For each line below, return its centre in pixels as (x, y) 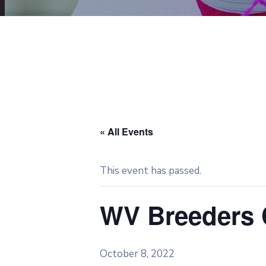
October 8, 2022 (137, 254)
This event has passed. (151, 171)
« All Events (126, 132)
